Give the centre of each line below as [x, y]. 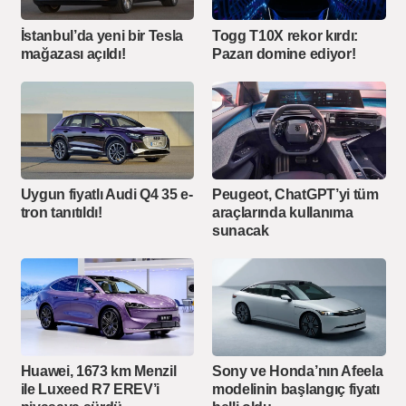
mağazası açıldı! [73, 53]
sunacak [241, 231]
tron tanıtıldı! [61, 213]
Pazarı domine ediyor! [284, 53]
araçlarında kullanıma [283, 213]
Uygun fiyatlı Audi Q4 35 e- [106, 195]
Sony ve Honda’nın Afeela [298, 372]
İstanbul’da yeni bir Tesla [102, 35]
